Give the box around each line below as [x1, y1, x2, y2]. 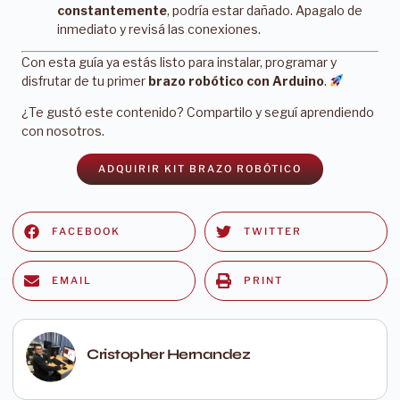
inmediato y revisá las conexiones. [57, 21, 261, 37]
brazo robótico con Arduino [148, 72, 324, 88]
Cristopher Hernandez [87, 346, 250, 363]
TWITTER [244, 224, 302, 237]
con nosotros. [21, 123, 104, 139]
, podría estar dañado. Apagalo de [167, 2, 362, 18]
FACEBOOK [52, 224, 121, 237]
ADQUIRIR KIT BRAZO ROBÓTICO [98, 162, 302, 175]
